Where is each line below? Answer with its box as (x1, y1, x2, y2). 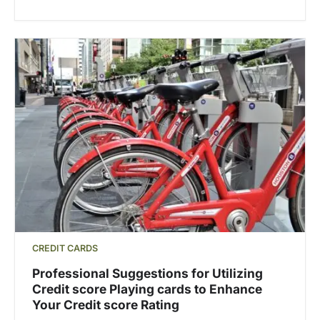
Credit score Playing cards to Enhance (32, 281, 262, 297)
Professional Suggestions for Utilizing (32, 266, 263, 281)
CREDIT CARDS (32, 242, 98, 254)
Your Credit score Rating (32, 297, 179, 313)
